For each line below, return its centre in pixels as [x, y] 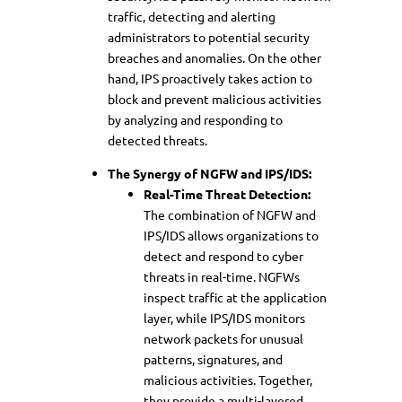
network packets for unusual [223, 338]
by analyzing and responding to [195, 119]
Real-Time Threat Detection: [227, 193]
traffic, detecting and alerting [192, 16]
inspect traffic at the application [235, 297]
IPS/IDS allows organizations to [231, 235]
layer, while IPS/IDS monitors [224, 317]
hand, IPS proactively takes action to [210, 78]
